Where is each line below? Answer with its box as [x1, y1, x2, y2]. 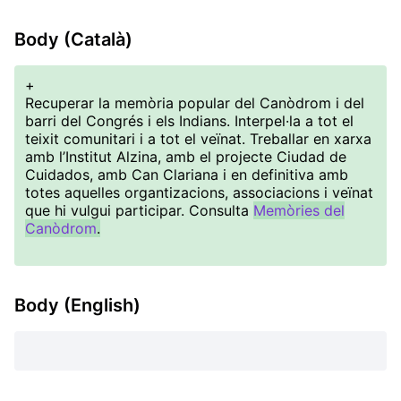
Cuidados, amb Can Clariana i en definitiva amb [25, 166, 348, 183]
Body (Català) [14, 29, 132, 50]
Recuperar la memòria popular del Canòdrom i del [25, 94, 364, 112]
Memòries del [253, 201, 345, 219]
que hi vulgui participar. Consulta [25, 201, 253, 219]
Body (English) [14, 294, 141, 316]
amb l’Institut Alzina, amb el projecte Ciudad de [25, 148, 346, 166]
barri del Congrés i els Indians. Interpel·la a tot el [25, 112, 354, 130]
